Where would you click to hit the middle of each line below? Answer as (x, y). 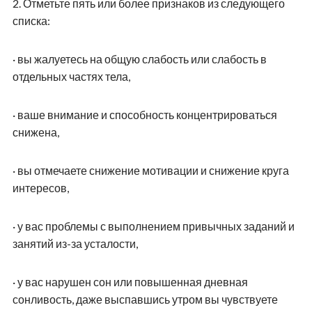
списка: (31, 21)
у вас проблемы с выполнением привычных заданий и (156, 226)
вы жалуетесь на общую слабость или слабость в (142, 59)
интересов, (40, 188)
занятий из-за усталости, (75, 244)
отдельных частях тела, (71, 77)
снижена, (36, 132)
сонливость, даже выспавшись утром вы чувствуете (145, 299)
